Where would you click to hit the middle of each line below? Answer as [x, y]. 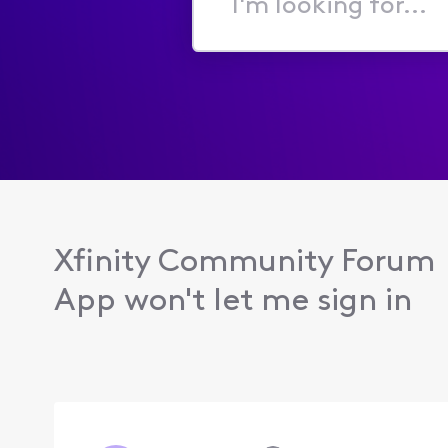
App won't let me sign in [232, 301]
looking [239, 33]
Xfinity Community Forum [244, 262]
